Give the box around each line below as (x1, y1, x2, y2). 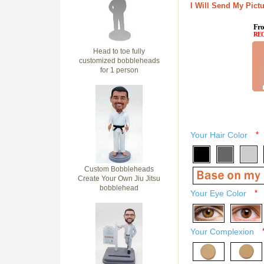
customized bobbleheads (78, 57, 160, 65)
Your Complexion (190, 227, 254, 236)
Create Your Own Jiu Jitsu (78, 174, 160, 183)
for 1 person (100, 66, 138, 74)
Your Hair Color (190, 130, 247, 140)
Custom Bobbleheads (84, 165, 154, 173)
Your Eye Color (190, 189, 246, 198)
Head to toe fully (93, 47, 145, 55)
